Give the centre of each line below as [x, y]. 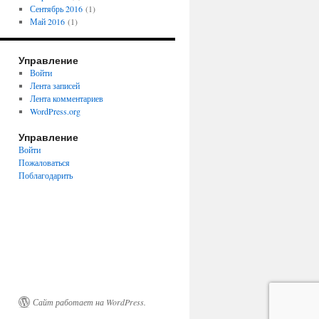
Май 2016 [47, 21]
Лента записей [54, 85]
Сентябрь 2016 [56, 9]
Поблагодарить [46, 175]
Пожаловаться [44, 162]
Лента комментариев [66, 98]
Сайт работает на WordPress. [89, 302]
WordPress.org [55, 111]
